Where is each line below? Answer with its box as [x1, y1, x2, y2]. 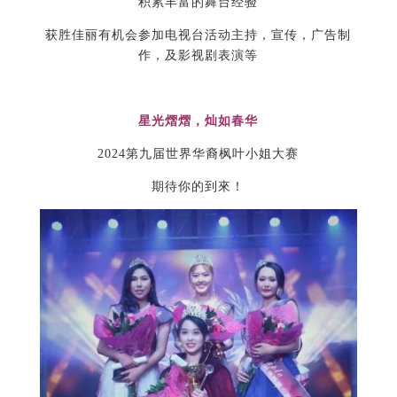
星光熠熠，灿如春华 [138, 114, 259, 128]
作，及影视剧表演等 [138, 49, 259, 62]
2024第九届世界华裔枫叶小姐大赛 [97, 147, 300, 160]
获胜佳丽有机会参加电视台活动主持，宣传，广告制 [45, 28, 352, 42]
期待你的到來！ [152, 180, 245, 193]
